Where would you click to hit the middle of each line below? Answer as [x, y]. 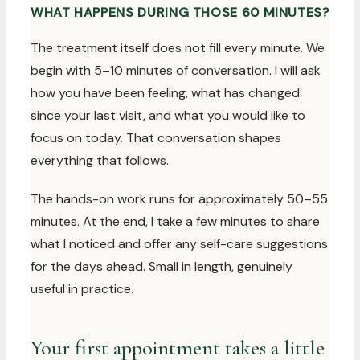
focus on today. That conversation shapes [156, 138]
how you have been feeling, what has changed [165, 93]
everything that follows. [100, 160]
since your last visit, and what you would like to [168, 115]
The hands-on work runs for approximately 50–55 [179, 199]
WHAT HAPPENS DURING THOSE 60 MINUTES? [180, 12]
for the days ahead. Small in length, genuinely [162, 266]
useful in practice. [82, 289]
